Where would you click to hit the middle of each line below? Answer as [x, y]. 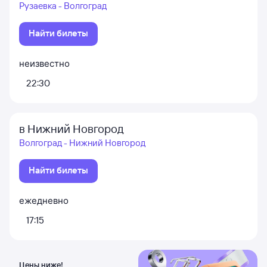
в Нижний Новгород [72, 129]
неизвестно [44, 63]
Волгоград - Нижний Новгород [82, 143]
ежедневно [44, 201]
